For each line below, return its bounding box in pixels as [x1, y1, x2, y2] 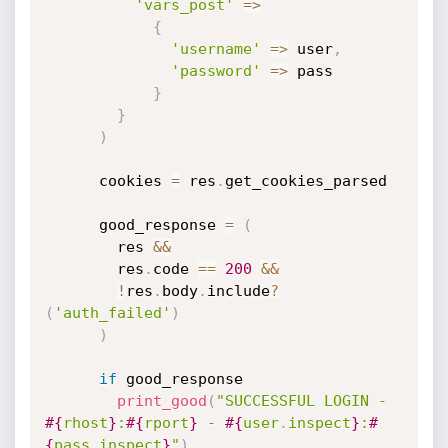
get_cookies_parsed [224, 172, 387, 190]
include [206, 282, 270, 300]
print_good [116, 392, 207, 410]
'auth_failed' [53, 304, 171, 322]
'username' [170, 40, 261, 58]
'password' [170, 62, 261, 80]
